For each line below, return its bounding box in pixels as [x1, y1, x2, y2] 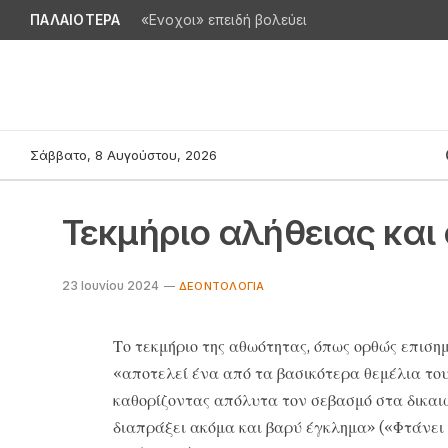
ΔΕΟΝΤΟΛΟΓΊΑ [179, 279, 265, 293]
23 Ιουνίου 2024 [62, 278, 159, 293]
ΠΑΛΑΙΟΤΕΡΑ [30, 11, 121, 28]
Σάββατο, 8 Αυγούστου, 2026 [30, 146, 217, 163]
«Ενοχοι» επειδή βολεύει [140, 12, 307, 29]
